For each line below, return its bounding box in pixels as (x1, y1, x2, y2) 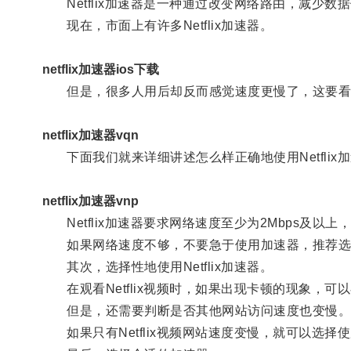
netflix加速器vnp (42, 194, 139, 208)
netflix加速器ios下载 (42, 62, 159, 76)
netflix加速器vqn (42, 128, 139, 142)
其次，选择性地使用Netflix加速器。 (42, 259, 273, 273)
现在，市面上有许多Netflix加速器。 (42, 18, 273, 32)
